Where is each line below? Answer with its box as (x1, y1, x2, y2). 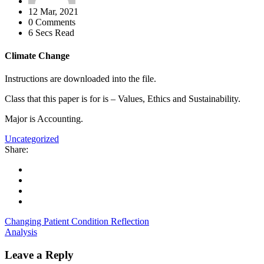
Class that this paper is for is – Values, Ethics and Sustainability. (5, 94, 240, 104)
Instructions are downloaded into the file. (5, 74, 156, 84)
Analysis (5, 227, 37, 237)
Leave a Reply (5, 249, 74, 262)
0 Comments (28, 16, 75, 27)
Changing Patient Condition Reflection (5, 216, 149, 227)
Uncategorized (5, 134, 59, 144)
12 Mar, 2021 (28, 6, 78, 16)
